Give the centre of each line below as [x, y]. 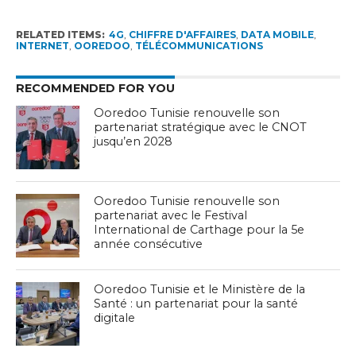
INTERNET [42, 46]
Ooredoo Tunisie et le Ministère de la [200, 290]
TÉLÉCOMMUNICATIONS [199, 46]
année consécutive [149, 244]
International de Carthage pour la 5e [199, 230]
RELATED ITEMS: [60, 35]
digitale [115, 318]
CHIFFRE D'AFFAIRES [182, 35]
